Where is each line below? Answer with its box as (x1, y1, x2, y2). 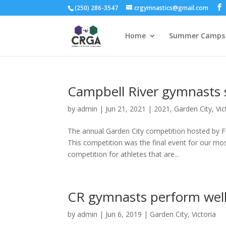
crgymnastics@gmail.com (134, 4, 209, 12)
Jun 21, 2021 (105, 104, 146, 114)
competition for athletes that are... (68, 149, 180, 159)
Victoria (192, 209, 216, 219)
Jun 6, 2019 (105, 209, 142, 219)
